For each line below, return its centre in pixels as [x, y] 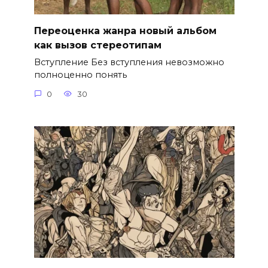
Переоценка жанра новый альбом [125, 31]
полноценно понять [80, 75]
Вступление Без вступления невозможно [129, 63]
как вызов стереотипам [98, 45]
